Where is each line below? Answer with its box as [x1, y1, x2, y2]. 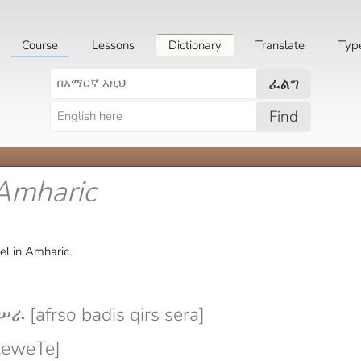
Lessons [92, 37, 135, 53]
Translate [255, 37, 305, 53]
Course [22, 37, 58, 53]
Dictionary [168, 37, 222, 53]
